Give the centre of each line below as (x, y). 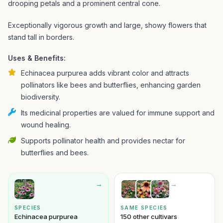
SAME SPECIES (144, 208)
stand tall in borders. (41, 37)
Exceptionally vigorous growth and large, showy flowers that (107, 25)
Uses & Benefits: (37, 58)
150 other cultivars (149, 217)
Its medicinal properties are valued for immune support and (118, 113)
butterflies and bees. (55, 153)
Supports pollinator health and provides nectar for (103, 141)
